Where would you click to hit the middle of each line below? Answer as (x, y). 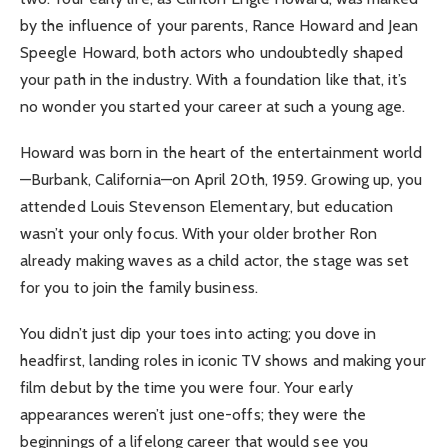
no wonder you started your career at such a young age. (213, 106)
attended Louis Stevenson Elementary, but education (206, 206)
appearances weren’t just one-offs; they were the (193, 415)
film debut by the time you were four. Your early (186, 388)
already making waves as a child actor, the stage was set (215, 260)
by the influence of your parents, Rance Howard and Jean (219, 25)
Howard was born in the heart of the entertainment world (221, 152)
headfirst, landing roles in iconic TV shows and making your (223, 361)
